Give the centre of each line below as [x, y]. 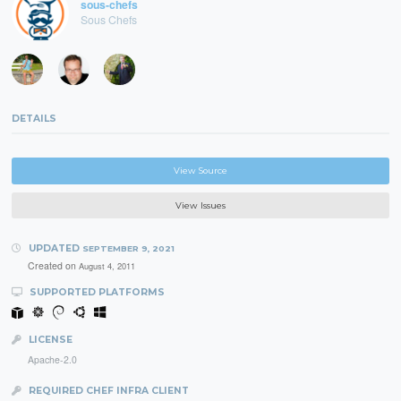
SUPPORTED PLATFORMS [95, 292]
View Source [200, 171]
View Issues [200, 205]
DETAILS [34, 118]
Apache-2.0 [52, 359]
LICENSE [49, 339]
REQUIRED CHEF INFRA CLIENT [107, 390]
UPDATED [54, 248]
